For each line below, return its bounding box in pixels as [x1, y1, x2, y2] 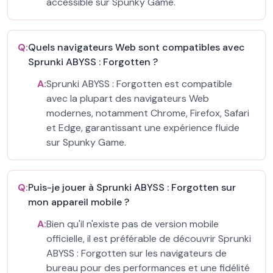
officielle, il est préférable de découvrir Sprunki [46, 232, 251, 245]
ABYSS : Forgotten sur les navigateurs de [46, 247, 227, 260]
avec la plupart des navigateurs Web [46, 92, 209, 105]
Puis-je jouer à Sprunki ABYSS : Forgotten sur [28, 181, 236, 194]
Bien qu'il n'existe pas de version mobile [46, 218, 219, 230]
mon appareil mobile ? [28, 196, 129, 208]
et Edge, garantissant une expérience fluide [46, 121, 239, 134]
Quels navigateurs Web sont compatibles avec [28, 41, 245, 54]
